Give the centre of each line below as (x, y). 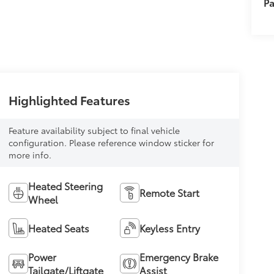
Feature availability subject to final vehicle (94, 131)
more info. (30, 155)
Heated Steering (65, 186)
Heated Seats (58, 228)
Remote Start (170, 193)
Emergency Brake (179, 257)
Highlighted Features (69, 99)
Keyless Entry (170, 228)
